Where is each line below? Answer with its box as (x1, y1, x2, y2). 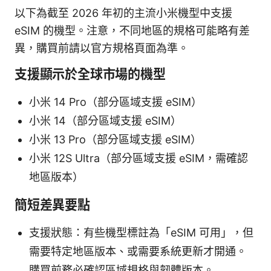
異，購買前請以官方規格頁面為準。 (15, 41, 189, 54)
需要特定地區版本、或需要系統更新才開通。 (29, 244, 247, 258)
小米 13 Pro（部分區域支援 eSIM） (29, 132, 201, 146)
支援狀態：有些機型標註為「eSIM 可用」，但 (29, 226, 253, 239)
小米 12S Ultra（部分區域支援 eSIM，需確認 (29, 151, 248, 165)
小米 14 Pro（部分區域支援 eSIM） (29, 95, 202, 108)
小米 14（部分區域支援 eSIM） (29, 114, 181, 127)
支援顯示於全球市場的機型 (15, 66, 166, 82)
